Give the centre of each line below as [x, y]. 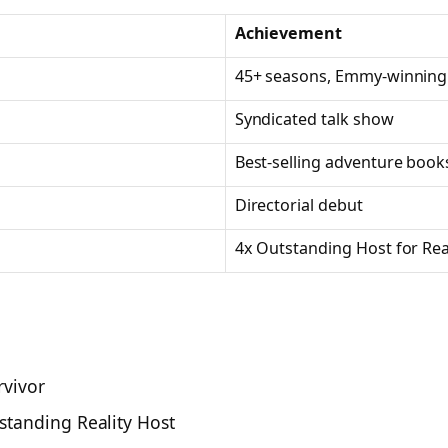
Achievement [288, 33]
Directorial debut [298, 205]
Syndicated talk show [314, 119]
